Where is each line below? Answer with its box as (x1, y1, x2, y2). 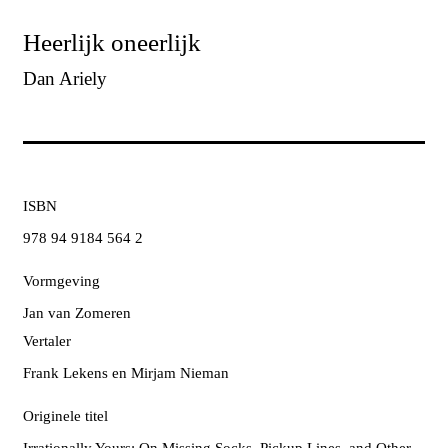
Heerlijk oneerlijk (23, 29, 201, 57)
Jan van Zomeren (23, 305, 131, 322)
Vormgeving (23, 273, 100, 290)
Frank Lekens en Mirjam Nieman (23, 365, 229, 382)
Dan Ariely (23, 68, 107, 90)
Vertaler (23, 333, 71, 350)
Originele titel (23, 408, 108, 425)
